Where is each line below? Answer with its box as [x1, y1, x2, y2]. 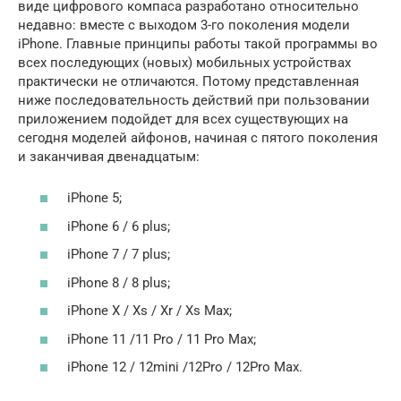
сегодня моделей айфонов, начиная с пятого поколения [18, 129, 378, 146]
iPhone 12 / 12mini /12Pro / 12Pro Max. [67, 359, 303, 376]
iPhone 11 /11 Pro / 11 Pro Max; [67, 330, 256, 347]
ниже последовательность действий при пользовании [18, 91, 370, 108]
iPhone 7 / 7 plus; [67, 246, 170, 263]
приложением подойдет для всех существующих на [18, 110, 348, 127]
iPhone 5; [67, 190, 122, 207]
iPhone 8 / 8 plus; [67, 274, 170, 291]
